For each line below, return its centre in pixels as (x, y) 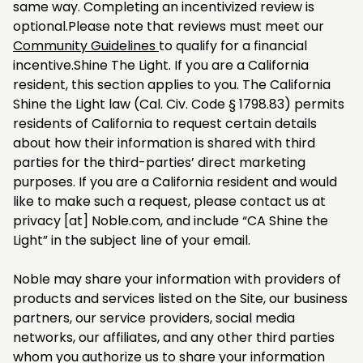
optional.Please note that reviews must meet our (169, 26)
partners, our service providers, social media (154, 318)
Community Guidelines (86, 45)
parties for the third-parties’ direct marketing (159, 162)
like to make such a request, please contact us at (169, 201)
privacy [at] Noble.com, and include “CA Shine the (171, 220)
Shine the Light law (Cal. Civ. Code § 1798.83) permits (179, 104)
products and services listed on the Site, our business (180, 298)
